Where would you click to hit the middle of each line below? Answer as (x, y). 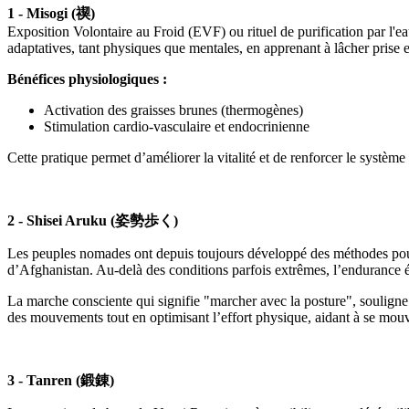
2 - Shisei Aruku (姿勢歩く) (93, 220)
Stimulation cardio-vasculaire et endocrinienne (177, 126)
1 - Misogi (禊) (51, 13)
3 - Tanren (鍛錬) (61, 380)
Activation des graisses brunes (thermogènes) (173, 110)
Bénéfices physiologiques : (87, 79)
